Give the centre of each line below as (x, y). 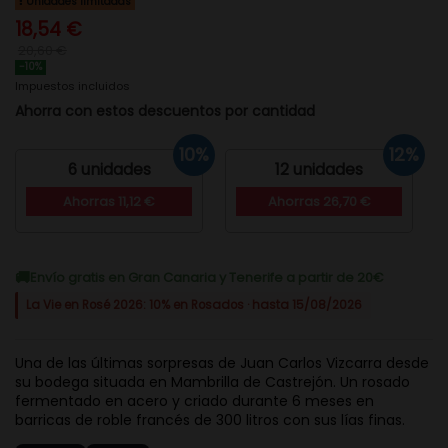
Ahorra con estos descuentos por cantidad (165, 110)
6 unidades (109, 169)
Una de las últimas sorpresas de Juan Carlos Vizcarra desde (222, 362)
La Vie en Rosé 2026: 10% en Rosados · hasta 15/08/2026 (194, 304)
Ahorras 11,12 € (109, 201)
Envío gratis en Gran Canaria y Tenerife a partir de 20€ (207, 278)
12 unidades (319, 169)
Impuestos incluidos (72, 85)
